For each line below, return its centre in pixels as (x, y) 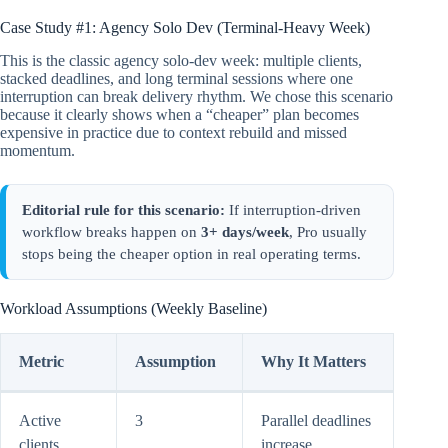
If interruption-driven (293, 210)
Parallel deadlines (316, 420)
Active (40, 420)
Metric (41, 361)
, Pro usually (328, 232)
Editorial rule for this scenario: (123, 210)
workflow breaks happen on (111, 232)
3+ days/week (245, 232)
